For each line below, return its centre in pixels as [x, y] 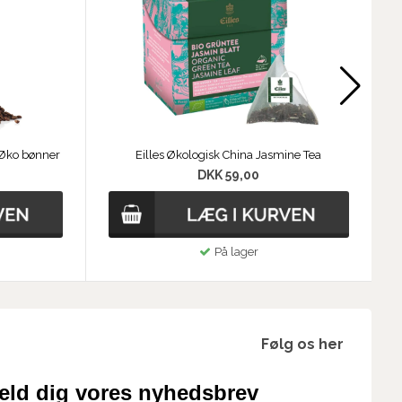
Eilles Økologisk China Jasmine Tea [229, 155]
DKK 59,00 [229, 175]
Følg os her [303, 344]
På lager [236, 251]
